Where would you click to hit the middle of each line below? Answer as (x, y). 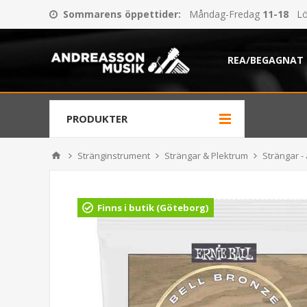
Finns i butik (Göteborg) (153, 208)
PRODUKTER (97, 119)
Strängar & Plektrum (206, 156)
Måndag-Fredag (224, 14)
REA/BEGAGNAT (266, 60)
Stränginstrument (114, 156)
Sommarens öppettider (121, 14)
